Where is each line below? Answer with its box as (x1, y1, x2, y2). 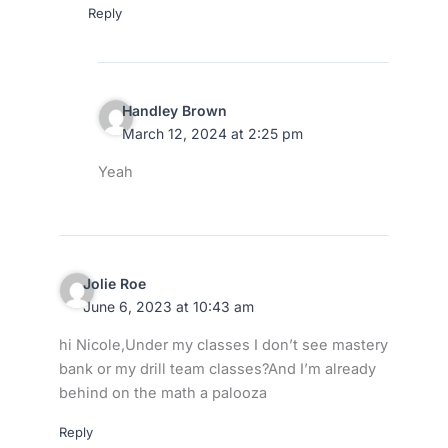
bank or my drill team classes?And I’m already (58, 360, 376, 378)
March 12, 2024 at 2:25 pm (121, 125, 303, 143)
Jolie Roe (82, 275, 146, 293)
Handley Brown (121, 102, 227, 120)
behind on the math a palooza (58, 384, 267, 402)
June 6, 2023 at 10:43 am (82, 298, 254, 316)
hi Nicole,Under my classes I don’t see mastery (58, 336, 388, 354)
